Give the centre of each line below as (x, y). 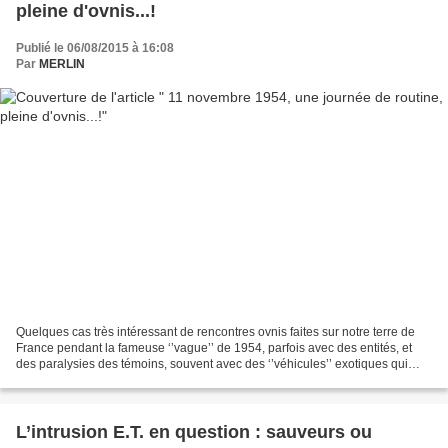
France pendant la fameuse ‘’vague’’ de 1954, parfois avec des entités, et (214, 347)
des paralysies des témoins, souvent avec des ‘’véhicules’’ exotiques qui (212, 363)
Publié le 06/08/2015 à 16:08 (95, 48)
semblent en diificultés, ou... (91, 379)
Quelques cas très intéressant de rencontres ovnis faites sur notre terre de (215, 331)
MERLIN (62, 64)
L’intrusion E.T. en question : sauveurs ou (194, 431)
